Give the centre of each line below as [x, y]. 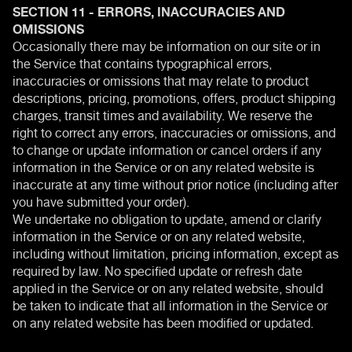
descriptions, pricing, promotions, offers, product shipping [174, 96]
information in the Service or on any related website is [163, 165]
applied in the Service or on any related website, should [168, 286]
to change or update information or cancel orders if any [167, 148]
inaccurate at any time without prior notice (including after [175, 183]
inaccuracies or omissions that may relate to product [161, 79]
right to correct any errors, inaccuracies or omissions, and [174, 131]
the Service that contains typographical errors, [142, 62]
